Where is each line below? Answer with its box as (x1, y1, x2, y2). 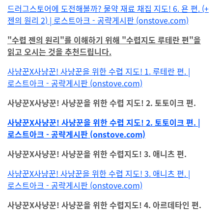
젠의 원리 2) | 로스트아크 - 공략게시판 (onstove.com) (7, 14, 189, 27)
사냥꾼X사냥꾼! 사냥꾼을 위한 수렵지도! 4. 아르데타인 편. (7, 199, 201, 211)
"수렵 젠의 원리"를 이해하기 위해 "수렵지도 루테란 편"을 (7, 34, 201, 46)
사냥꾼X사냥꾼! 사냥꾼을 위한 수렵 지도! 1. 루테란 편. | (7, 65, 190, 78)
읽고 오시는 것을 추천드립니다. (7, 46, 111, 58)
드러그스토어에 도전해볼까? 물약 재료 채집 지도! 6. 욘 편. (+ (7, 2, 209, 15)
